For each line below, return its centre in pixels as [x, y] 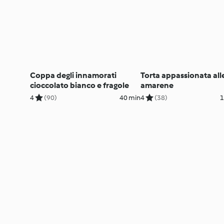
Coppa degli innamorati [73, 75]
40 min [130, 97]
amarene [157, 85]
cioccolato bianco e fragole [79, 85]
